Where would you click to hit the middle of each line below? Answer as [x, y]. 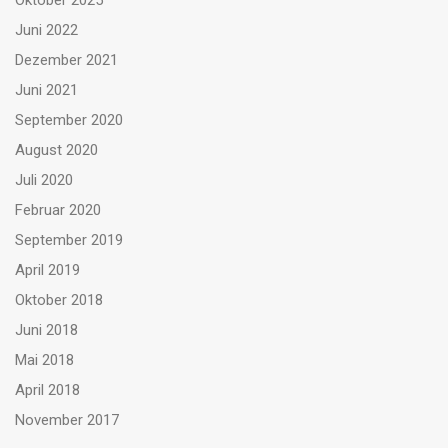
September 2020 [69, 120]
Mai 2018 [44, 360]
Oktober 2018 [59, 300]
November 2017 [67, 420]
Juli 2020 [44, 180]
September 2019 [69, 240]
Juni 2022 [46, 30]
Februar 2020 [58, 210]
